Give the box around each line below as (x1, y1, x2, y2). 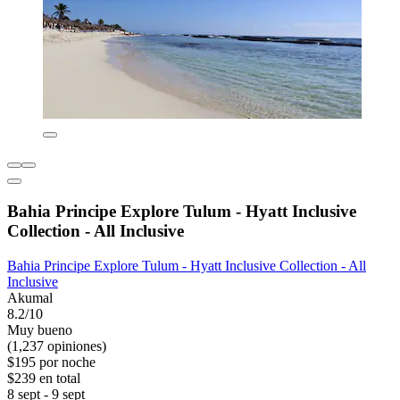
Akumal (7, 289, 53, 305)
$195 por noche (7, 354, 96, 370)
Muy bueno (7, 321, 72, 337)
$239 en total (7, 370, 80, 386)
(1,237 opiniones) (7, 337, 106, 354)
